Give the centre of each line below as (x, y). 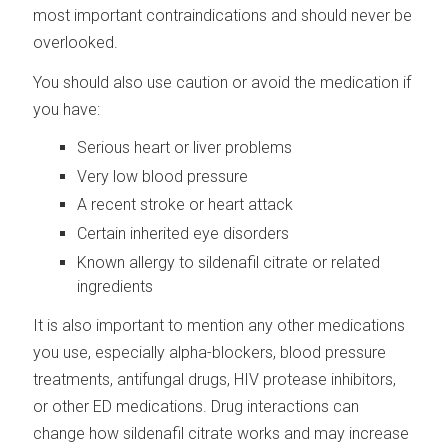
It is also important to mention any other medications (219, 325)
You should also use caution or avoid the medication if (222, 83)
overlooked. (76, 43)
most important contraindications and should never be (223, 16)
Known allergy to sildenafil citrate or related (229, 263)
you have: (67, 110)
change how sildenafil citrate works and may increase (221, 433)
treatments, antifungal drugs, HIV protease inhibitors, (215, 379)
